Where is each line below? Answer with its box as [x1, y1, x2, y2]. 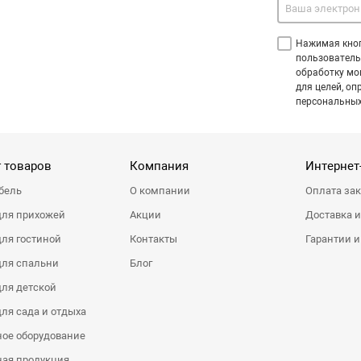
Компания [130, 159, 189, 173]
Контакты [130, 233, 178, 245]
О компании [130, 185, 191, 197]
